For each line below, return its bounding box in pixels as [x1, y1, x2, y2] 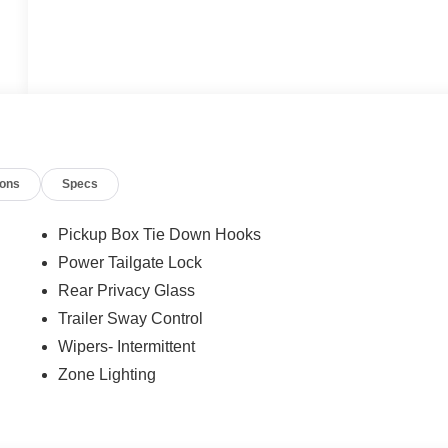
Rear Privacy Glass [58, 282, 196, 300]
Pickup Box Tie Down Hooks [58, 226, 262, 244]
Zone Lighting [58, 366, 157, 384]
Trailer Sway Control [58, 310, 204, 328]
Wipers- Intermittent [58, 338, 196, 356]
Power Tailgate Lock [58, 254, 203, 272]
